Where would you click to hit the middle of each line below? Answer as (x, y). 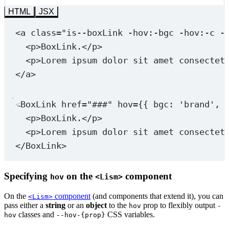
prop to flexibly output (179, 205)
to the (118, 205)
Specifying (27, 176)
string (55, 205)
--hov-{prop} (81, 215)
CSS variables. (130, 214)
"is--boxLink (94, 33)
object (96, 205)
